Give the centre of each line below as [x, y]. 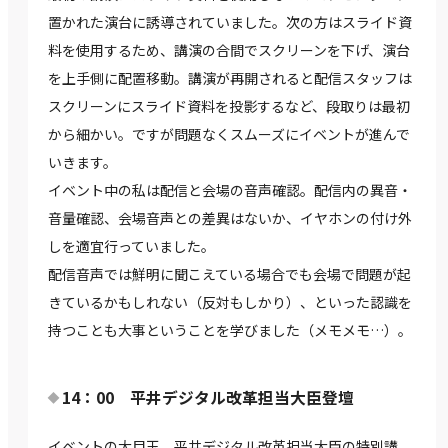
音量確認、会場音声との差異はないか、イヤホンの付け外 [230, 218]
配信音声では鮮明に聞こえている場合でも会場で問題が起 [229, 274]
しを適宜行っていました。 [131, 246]
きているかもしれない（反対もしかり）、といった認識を [230, 302]
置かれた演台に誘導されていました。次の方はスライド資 [230, 22]
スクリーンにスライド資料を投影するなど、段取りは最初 [229, 106]
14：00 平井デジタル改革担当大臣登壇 [208, 398]
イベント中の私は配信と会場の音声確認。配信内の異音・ [230, 190]
